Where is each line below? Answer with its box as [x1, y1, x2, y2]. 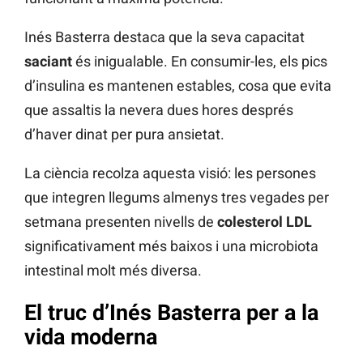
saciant [24, 52, 72, 70]
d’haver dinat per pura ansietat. [24, 125, 224, 143]
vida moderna [24, 324, 157, 351]
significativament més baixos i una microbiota [24, 237, 318, 254]
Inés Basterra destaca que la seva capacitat [24, 28, 305, 45]
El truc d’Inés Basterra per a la [24, 300, 318, 327]
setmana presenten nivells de [24, 212, 217, 230]
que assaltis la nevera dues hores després [24, 100, 293, 118]
